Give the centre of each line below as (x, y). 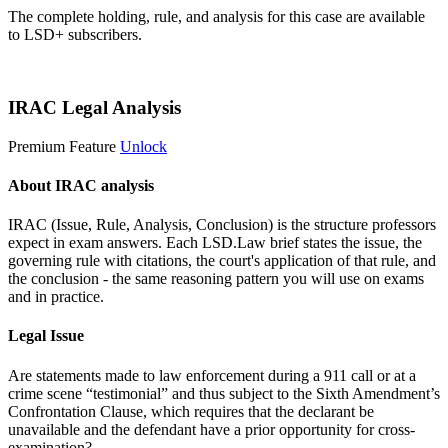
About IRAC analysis (81, 185)
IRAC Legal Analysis (94, 107)
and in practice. (56, 297)
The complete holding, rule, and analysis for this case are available (216, 17)
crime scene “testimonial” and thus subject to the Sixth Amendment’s (224, 393)
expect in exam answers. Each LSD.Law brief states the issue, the (215, 243)
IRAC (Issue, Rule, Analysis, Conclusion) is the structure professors (222, 225)
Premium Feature (62, 146)
